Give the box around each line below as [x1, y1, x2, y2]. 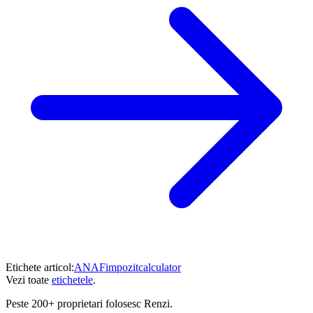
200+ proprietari [31, 298, 103, 310]
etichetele [52, 274, 93, 286]
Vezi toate [6, 274, 49, 286]
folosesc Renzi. [103, 298, 173, 310]
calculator [138, 261, 181, 274]
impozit [105, 261, 138, 274]
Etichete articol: [6, 261, 74, 274]
